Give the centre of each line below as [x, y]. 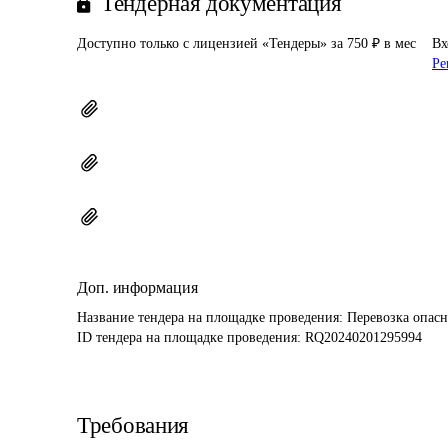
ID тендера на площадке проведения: [191, 337]
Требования [133, 425]
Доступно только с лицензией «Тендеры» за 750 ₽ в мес [246, 43]
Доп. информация [137, 287]
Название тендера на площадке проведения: [212, 317]
